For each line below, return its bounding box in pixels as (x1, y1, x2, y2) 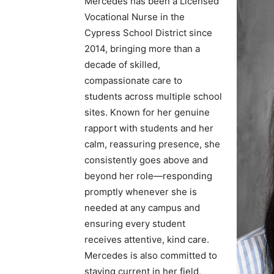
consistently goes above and (84, 154, 208, 166)
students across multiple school (84, 91, 222, 103)
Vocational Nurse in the (84, 11, 185, 23)
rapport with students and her (84, 122, 213, 135)
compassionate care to (84, 75, 182, 87)
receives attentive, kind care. (84, 234, 209, 246)
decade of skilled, (84, 59, 160, 71)
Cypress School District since (84, 27, 212, 39)
